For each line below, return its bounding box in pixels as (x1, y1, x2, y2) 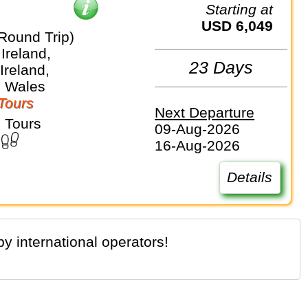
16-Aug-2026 (155, 137, 241, 154)
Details (227, 169, 273, 186)
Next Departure (155, 104, 255, 121)
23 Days (189, 58, 254, 78)
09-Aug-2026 (155, 121, 241, 137)
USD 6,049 (212, 17, 274, 34)
